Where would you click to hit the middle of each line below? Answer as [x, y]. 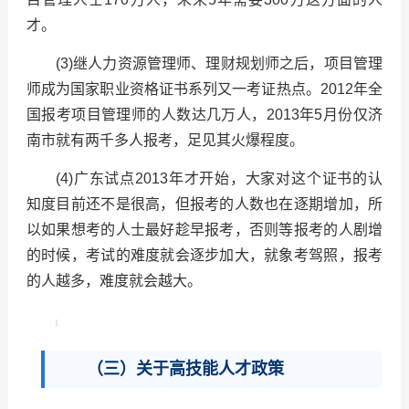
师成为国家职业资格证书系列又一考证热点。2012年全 [204, 89]
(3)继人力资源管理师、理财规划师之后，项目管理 [219, 64]
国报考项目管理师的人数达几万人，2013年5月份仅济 [204, 115]
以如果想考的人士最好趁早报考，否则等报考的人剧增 [204, 230]
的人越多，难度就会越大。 [114, 281]
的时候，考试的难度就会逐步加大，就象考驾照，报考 [204, 256]
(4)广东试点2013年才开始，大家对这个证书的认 [219, 179]
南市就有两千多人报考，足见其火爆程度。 [165, 141]
